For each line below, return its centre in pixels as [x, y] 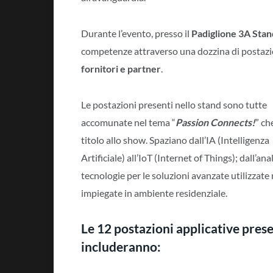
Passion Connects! [215, 122]
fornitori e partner [121, 68]
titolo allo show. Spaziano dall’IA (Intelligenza [175, 140]
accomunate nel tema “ [128, 122]
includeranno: [121, 247]
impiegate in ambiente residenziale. [154, 193]
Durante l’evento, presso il [136, 33]
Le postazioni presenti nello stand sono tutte [174, 104]
